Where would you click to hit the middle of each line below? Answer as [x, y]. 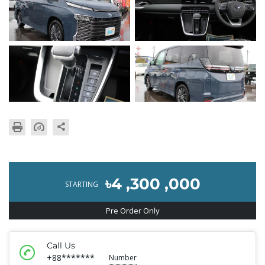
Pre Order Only [132, 211]
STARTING [82, 185]
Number [123, 258]
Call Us [61, 246]
